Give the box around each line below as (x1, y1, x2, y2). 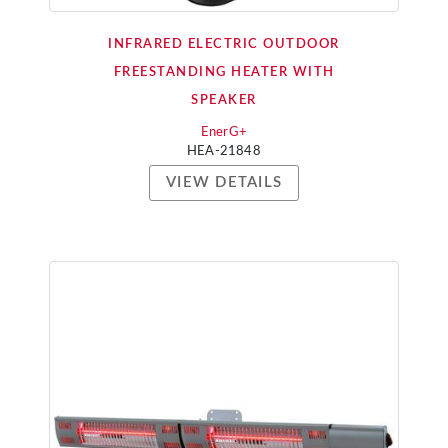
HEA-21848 (187, 145, 261, 158)
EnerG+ (200, 126, 248, 139)
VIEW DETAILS (166, 175, 282, 190)
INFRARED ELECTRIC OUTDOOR (108, 38, 340, 51)
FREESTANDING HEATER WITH (113, 66, 335, 79)
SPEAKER (191, 94, 257, 107)
